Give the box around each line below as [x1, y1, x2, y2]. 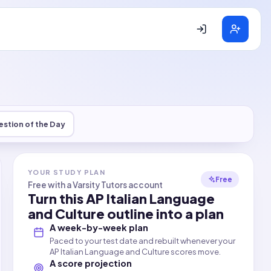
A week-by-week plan [49, 222, 148, 233]
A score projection [49, 258, 132, 269]
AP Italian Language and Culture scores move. [49, 247, 221, 256]
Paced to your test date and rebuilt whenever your [49, 236, 235, 246]
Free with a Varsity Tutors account [27, 180, 163, 190]
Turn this [27, 190, 86, 207]
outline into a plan [104, 205, 224, 222]
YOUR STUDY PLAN [27, 168, 106, 176]
